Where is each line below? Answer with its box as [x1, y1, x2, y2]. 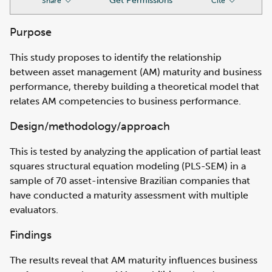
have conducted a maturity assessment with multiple [10, 189, 248, 201]
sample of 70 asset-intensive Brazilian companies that [10, 175, 250, 186]
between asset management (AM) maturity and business [10, 66, 262, 78]
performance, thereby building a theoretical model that [10, 81, 259, 92]
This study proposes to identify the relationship [10, 52, 222, 63]
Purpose [10, 25, 52, 39]
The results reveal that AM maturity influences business [10, 254, 257, 266]
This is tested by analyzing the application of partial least [10, 146, 261, 157]
